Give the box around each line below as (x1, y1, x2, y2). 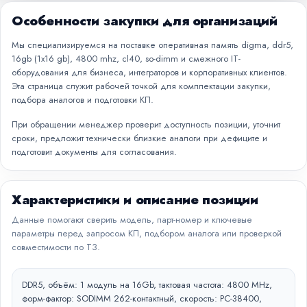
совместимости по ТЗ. (12, 241, 100, 254)
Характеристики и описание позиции (12, 191, 258, 209)
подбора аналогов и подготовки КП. (12, 93, 153, 106)
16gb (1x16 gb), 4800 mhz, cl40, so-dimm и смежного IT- (12, 52, 241, 65)
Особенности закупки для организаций (12, 12, 278, 30)
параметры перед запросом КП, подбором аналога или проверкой (12, 227, 282, 240)
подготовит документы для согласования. (12, 145, 177, 158)
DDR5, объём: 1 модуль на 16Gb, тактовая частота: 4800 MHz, (22, 278, 272, 291)
